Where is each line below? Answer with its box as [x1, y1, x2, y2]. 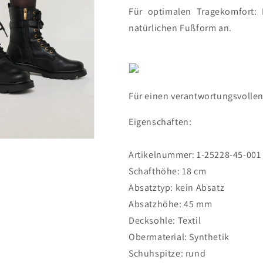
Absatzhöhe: [129, 198, 184, 210]
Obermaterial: [129, 231, 190, 243]
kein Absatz [175, 181, 225, 194]
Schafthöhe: [129, 165, 183, 177]
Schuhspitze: [129, 247, 186, 259]
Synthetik [189, 231, 230, 243]
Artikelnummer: [129, 149, 197, 161]
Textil [177, 214, 201, 227]
